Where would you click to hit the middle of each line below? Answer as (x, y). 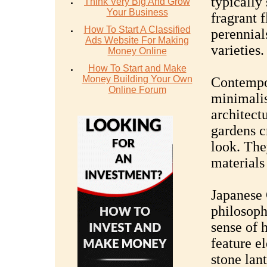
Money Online (137, 51)
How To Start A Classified (137, 30)
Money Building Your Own (137, 79)
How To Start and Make (137, 68)
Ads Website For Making (137, 40)
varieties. (237, 50)
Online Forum (137, 90)
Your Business (137, 12)
